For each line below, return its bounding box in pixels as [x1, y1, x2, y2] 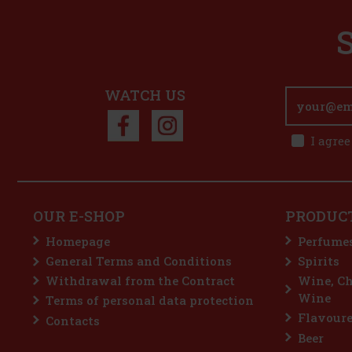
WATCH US [104, 85, 185, 104]
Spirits [298, 253, 339, 269]
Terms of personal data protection [46, 292, 254, 309]
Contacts [46, 312, 100, 328]
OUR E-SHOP [33, 207, 125, 226]
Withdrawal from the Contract [46, 273, 235, 289]
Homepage [46, 233, 110, 249]
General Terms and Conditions [46, 253, 232, 269]
